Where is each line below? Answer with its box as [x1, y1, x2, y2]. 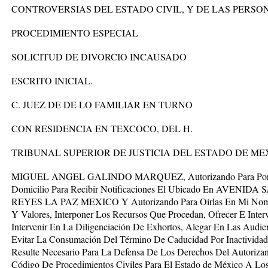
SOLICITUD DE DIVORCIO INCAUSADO [11, 50, 187, 63]
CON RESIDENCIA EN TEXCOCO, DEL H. [11, 122, 193, 135]
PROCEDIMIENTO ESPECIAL [11, 26, 138, 39]
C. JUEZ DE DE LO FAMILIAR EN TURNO [11, 98, 193, 111]
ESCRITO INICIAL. [11, 74, 93, 87]
